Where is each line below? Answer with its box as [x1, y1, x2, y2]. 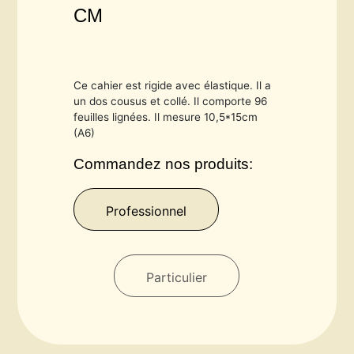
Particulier [146, 269, 208, 286]
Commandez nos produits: [73, 156, 254, 173]
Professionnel [106, 203, 187, 220]
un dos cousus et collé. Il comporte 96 [73, 95, 268, 108]
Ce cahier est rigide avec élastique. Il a [73, 79, 272, 92]
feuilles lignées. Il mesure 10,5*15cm [73, 111, 258, 124]
